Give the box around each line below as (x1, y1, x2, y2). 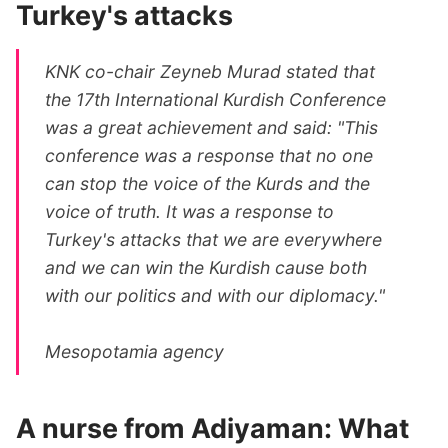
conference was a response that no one (45, 144, 374, 166)
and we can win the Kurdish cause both (45, 256, 368, 278)
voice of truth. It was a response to (45, 200, 335, 222)
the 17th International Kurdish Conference (45, 88, 387, 110)
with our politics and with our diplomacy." (45, 284, 386, 306)
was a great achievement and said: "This (45, 116, 379, 138)
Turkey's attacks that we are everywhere (45, 228, 383, 250)
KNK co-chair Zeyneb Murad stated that (45, 60, 376, 82)
